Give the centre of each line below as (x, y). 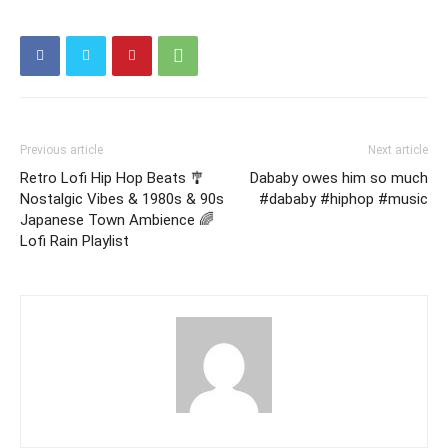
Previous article (61, 149)
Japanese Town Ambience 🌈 (117, 219)
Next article (398, 149)
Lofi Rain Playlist (74, 240)
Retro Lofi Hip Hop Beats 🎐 (112, 177)
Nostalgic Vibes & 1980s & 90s (122, 198)
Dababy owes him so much (339, 177)
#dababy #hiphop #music (343, 198)
